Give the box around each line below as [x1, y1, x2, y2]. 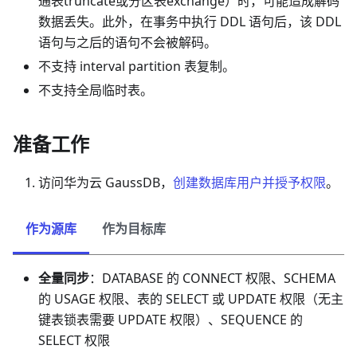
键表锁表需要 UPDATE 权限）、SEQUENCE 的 [38, 311, 303, 329]
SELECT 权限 [38, 331, 110, 350]
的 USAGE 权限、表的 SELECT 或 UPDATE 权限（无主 [38, 290, 343, 308]
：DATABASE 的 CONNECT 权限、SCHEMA [89, 269, 335, 288]
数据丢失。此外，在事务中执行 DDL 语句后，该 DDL [38, 13, 341, 31]
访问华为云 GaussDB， [38, 174, 173, 192]
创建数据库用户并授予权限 [173, 174, 326, 192]
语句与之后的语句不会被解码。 [38, 33, 217, 52]
